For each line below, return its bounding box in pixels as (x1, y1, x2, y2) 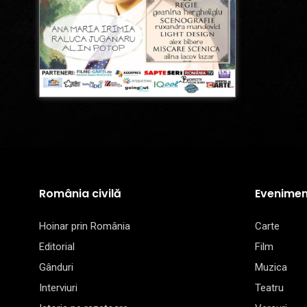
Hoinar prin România (39, 220, 130, 233)
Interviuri (39, 282, 77, 295)
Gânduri (39, 261, 73, 274)
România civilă (39, 186, 121, 202)
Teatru (255, 282, 284, 295)
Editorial (39, 241, 75, 254)
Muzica (255, 261, 287, 274)
